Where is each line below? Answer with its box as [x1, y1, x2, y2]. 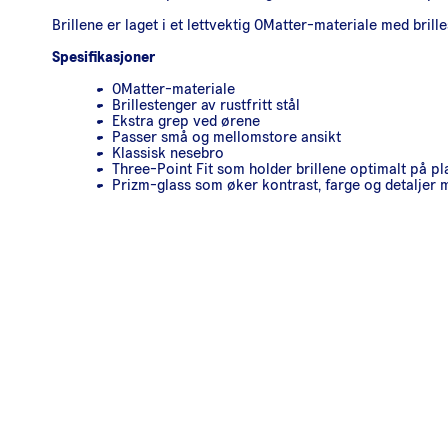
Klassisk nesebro [112, 144, 224, 161]
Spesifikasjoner [52, 48, 155, 65]
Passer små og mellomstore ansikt [112, 128, 341, 145]
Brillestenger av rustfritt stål [112, 96, 300, 113]
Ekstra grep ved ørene [112, 112, 260, 129]
